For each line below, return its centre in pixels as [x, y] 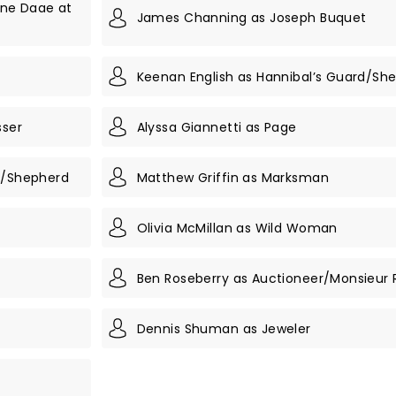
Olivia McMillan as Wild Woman [237, 228]
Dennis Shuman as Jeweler [224, 328]
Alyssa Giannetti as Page [217, 127]
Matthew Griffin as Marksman [232, 177]
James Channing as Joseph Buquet [251, 18]
